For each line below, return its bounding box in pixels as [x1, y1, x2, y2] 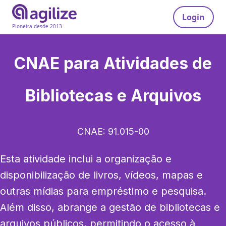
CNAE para [14, 53, 103, 73]
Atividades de [103, 53, 212, 73]
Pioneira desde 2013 [12, 23, 62, 30]
